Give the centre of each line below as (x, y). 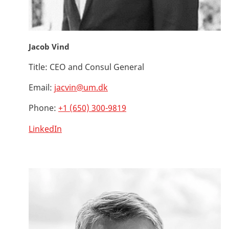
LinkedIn (45, 129)
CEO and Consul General (96, 67)
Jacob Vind (49, 46)
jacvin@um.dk (81, 87)
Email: (40, 87)
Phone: (42, 108)
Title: (38, 67)
